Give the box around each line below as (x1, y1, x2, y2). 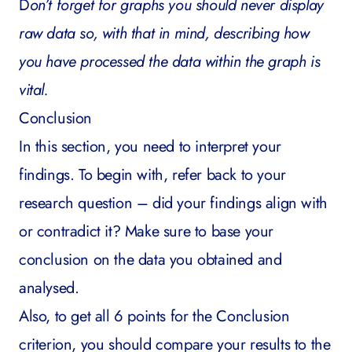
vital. (19, 79, 49, 101)
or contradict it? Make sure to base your (19, 220, 274, 243)
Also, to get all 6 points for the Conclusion (19, 305, 290, 328)
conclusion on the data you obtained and (19, 248, 282, 271)
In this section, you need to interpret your (19, 135, 281, 158)
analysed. (19, 277, 79, 299)
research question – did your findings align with (19, 192, 328, 214)
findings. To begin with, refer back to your (19, 163, 286, 186)
